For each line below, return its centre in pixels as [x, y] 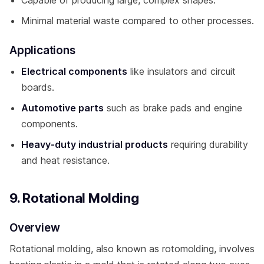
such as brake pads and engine [173, 108]
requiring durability [208, 144]
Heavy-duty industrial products [95, 144]
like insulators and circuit [181, 71]
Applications [42, 50]
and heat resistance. [65, 160]
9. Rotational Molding [74, 198]
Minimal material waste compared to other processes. [138, 20]
